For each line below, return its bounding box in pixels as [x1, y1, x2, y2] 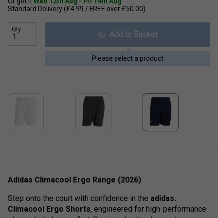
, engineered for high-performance [91, 204, 206, 214]
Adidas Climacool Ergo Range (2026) [8, 175, 141, 184]
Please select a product [91, 54, 163, 62]
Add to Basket [105, 29, 158, 39]
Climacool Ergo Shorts [8, 204, 91, 214]
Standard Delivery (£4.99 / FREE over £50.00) [8, 4, 145, 13]
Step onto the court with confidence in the [8, 193, 148, 203]
